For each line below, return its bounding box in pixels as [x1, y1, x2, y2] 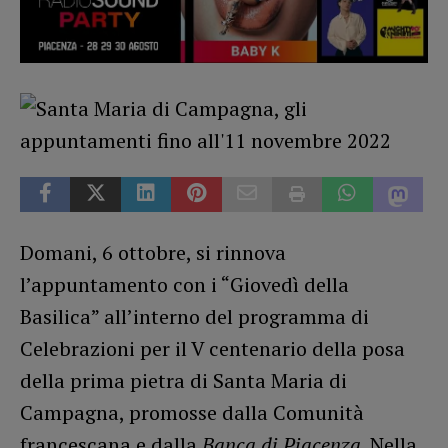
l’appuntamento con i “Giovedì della [20, 270, 349, 298]
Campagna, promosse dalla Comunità [20, 398, 364, 426]
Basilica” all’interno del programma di [20, 302, 369, 330]
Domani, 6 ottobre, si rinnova [20, 238, 286, 266]
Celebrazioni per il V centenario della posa [20, 334, 405, 362]
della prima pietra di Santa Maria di [20, 366, 347, 394]
